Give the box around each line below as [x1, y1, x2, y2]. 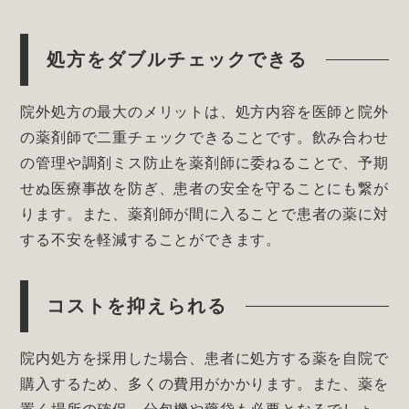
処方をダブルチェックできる [47, 49, 309, 70]
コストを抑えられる [47, 296, 228, 317]
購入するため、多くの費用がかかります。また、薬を [20, 376, 389, 393]
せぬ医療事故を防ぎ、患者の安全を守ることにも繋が [20, 181, 389, 197]
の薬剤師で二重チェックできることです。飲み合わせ [20, 130, 389, 146]
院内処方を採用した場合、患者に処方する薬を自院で [20, 351, 389, 367]
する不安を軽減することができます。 [20, 232, 281, 248]
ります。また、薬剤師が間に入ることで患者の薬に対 [20, 206, 389, 223]
